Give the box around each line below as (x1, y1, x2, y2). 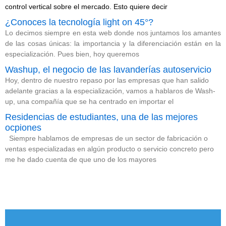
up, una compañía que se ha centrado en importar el (5, 97, 174, 105)
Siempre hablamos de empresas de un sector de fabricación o (5, 134, 208, 142)
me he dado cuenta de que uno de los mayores (5, 155, 156, 163)
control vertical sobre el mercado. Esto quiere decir (5, 3, 167, 11)
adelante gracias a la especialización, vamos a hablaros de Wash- (5, 87, 215, 95)
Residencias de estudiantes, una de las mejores (5, 112, 198, 122)
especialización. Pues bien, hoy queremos (5, 50, 139, 58)
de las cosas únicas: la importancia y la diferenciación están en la (5, 39, 221, 47)
